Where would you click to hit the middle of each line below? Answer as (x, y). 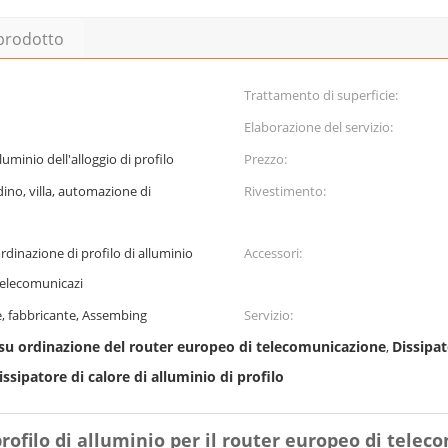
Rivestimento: (285, 191)
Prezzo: (265, 159)
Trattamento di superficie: (321, 95)
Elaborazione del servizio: (318, 127)
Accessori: (273, 253)
